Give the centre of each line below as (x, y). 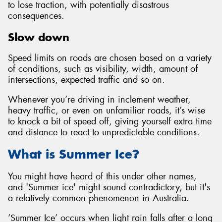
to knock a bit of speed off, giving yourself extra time (110, 121)
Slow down (39, 37)
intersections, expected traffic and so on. (86, 80)
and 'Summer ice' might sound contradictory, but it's (109, 187)
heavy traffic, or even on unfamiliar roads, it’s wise (107, 110)
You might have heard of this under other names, (102, 176)
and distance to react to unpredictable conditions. (104, 132)
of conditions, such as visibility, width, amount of (103, 69)
